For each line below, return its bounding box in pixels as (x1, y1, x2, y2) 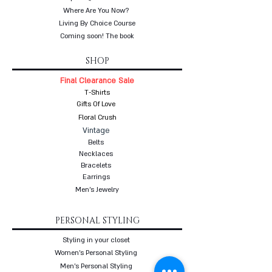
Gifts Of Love (76, 99, 115, 109)
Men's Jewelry (75, 185, 119, 194)
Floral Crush (78, 112, 117, 122)
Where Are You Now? (63, 5, 129, 15)
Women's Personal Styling (55, 248, 137, 257)
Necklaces (79, 149, 113, 158)
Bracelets (81, 160, 111, 170)
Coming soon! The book (60, 31, 134, 41)
